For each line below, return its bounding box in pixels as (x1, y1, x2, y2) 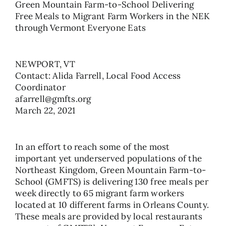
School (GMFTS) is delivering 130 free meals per (15, 176, 208, 187)
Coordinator (15, 82, 66, 93)
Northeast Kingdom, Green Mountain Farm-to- (15, 164, 206, 176)
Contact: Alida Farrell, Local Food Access (15, 70, 181, 81)
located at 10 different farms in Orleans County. (15, 199, 209, 210)
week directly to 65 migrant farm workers (15, 188, 185, 199)
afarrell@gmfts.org (15, 93, 91, 104)
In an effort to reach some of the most (15, 141, 170, 152)
